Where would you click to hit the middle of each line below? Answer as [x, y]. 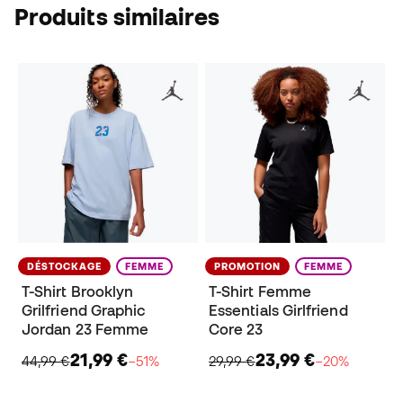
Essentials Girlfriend [278, 311]
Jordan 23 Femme [85, 330]
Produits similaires [117, 17]
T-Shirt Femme [260, 292]
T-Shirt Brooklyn [78, 292]
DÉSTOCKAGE [64, 267]
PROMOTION [247, 267]
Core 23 [236, 330]
